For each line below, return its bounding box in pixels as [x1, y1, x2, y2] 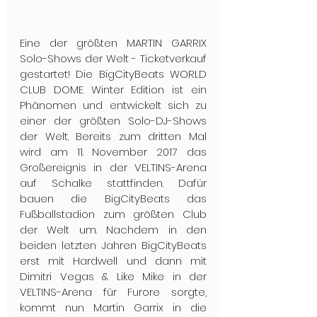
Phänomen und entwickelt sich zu [20, 97, 207, 113]
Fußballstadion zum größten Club [20, 206, 207, 221]
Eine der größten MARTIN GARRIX [20, 35, 207, 50]
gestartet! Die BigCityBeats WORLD [20, 66, 207, 81]
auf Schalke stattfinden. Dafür [20, 175, 207, 190]
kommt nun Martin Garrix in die [20, 299, 207, 315]
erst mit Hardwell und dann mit [20, 253, 207, 268]
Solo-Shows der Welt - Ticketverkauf [20, 50, 207, 66]
